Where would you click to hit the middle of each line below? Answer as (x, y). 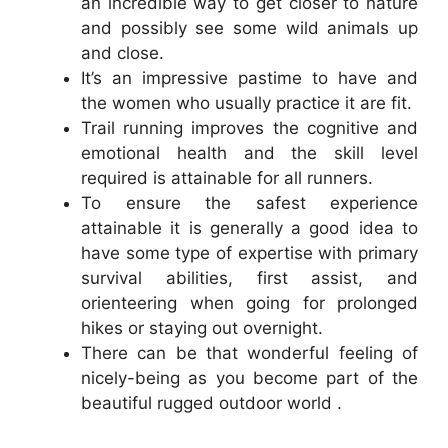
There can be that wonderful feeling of (249, 353)
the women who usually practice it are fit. (246, 103)
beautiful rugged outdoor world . (211, 403)
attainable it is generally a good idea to (249, 228)
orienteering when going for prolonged (249, 303)
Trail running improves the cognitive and (249, 128)
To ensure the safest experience (249, 203)
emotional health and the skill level (249, 153)
